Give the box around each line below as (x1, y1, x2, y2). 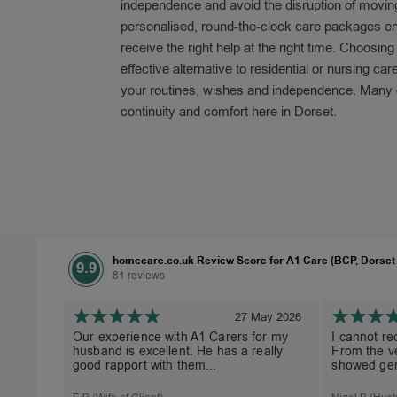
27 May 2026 (235, 308, 302, 324)
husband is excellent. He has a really (73, 342, 284, 360)
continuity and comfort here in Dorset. (121, 103, 337, 121)
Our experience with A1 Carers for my (73, 328, 289, 346)
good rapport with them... (73, 356, 217, 374)
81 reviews (113, 268, 165, 283)
